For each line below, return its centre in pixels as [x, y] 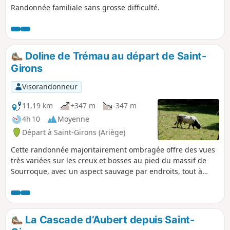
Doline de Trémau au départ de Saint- [114, 56]
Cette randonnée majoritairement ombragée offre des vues [113, 149]
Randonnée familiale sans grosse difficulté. [85, 8]
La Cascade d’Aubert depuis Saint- [109, 219]
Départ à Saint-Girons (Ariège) [74, 132]
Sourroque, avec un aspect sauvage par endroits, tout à [107, 171]
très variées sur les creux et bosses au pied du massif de [109, 160]
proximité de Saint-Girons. [56, 182]
